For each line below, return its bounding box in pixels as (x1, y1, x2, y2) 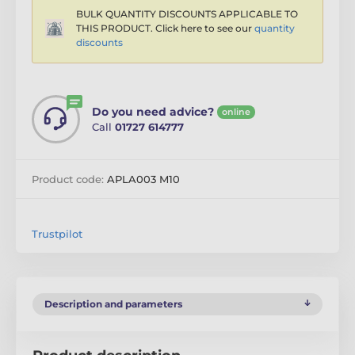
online (222, 106, 250, 118)
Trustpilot (32, 227, 82, 241)
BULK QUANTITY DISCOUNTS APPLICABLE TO (76, 8, 298, 21)
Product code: (32, 173, 107, 186)
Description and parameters (44, 298, 182, 311)
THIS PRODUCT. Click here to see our (76, 22, 254, 35)
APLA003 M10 (107, 173, 180, 186)
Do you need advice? (92, 105, 214, 120)
